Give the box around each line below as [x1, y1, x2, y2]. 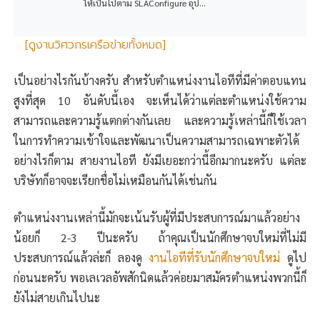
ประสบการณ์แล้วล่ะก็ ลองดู [14, 249, 149, 265]
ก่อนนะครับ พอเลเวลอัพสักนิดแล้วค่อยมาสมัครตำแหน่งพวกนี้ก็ [14, 269, 306, 285]
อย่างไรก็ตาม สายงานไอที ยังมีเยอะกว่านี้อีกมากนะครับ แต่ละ [14, 152, 306, 168]
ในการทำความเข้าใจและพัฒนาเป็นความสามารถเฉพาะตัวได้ [14, 132, 300, 148]
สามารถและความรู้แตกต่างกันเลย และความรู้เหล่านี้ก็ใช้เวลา [14, 112, 306, 128]
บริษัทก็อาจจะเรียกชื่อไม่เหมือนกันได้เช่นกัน [14, 172, 218, 188]
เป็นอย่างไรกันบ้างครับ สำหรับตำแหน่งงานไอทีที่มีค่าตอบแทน [14, 72, 306, 88]
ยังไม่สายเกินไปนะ [14, 289, 101, 305]
